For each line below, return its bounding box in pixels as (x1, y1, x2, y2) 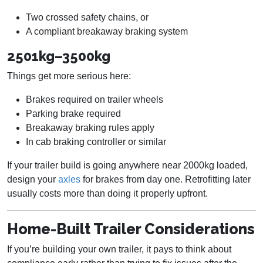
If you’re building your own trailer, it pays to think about (7, 244, 231, 255)
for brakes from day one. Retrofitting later (80, 174, 251, 185)
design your (7, 174, 56, 185)
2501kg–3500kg (7, 48, 110, 65)
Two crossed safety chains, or (26, 12, 149, 23)
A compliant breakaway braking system (26, 26, 188, 37)
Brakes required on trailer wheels (26, 95, 163, 105)
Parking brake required (26, 109, 121, 119)
